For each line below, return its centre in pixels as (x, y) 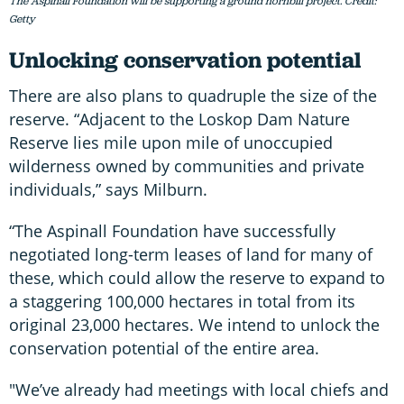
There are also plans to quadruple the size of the (193, 95)
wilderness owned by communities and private (187, 165)
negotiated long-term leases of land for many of (191, 254)
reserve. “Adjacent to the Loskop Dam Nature (179, 119)
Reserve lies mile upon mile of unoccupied (171, 142)
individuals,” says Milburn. (108, 189)
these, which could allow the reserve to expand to (197, 277)
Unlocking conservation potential (185, 60)
